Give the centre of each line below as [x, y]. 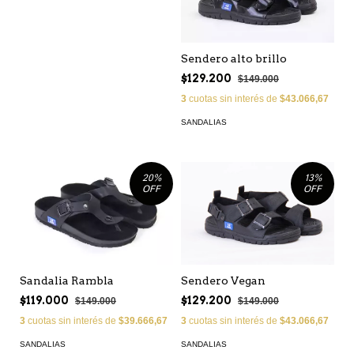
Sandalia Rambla [67, 280]
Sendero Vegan [223, 280]
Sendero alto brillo [234, 59]
